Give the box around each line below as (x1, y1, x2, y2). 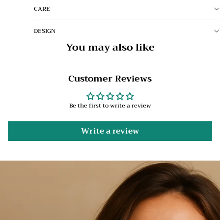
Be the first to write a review (69, 101, 151, 111)
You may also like (65, 39, 155, 56)
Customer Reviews (68, 71, 152, 87)
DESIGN (33, 26, 55, 36)
